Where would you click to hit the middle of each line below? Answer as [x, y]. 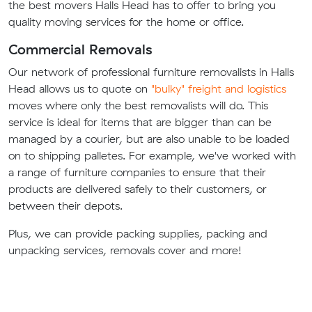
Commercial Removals [80, 49]
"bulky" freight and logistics [219, 89]
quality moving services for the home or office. [126, 22]
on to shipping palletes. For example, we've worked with [152, 156]
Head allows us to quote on [80, 89]
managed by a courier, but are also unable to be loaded [149, 139]
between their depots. [65, 206]
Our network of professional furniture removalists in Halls [151, 72]
